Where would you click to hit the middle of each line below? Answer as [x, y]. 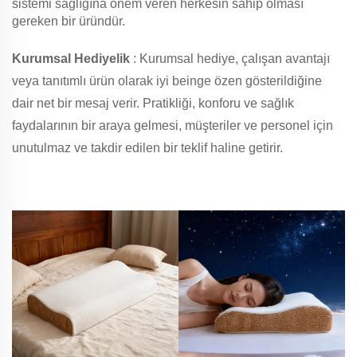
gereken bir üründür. [69, 22]
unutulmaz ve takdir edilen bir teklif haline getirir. [147, 148]
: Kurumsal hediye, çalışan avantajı [231, 59]
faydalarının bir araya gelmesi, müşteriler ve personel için [173, 126]
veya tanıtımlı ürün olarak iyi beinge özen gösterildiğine [167, 81]
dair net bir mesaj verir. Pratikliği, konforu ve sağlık [153, 104]
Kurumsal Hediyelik [73, 59]
